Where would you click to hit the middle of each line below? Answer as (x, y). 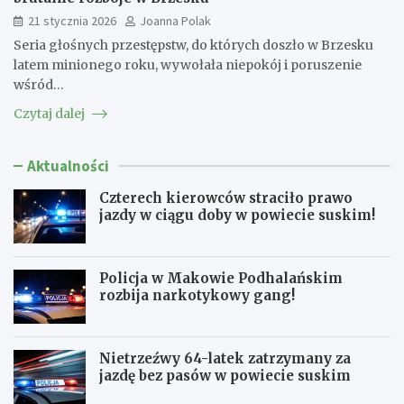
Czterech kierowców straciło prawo (226, 197)
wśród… (39, 84)
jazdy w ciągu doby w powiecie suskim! (237, 215)
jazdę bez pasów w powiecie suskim (225, 375)
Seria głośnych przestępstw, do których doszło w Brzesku (193, 45)
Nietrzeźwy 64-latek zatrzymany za (225, 358)
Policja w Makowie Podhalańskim (221, 278)
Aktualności (68, 165)
